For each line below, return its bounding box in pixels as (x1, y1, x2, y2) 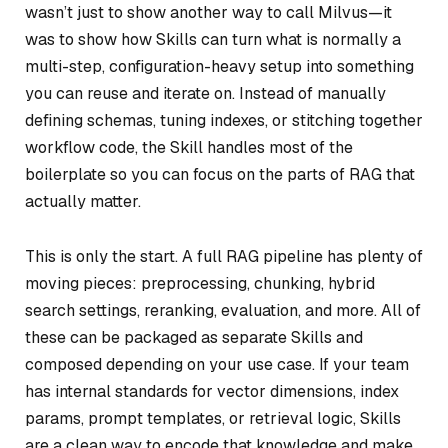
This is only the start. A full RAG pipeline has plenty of (25, 246, 423, 268)
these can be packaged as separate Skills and (25, 327, 363, 349)
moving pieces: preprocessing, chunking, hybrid (25, 273, 375, 295)
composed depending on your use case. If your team (25, 354, 409, 376)
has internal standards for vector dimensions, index (25, 381, 399, 403)
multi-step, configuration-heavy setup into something (25, 55, 414, 77)
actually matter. (25, 190, 141, 212)
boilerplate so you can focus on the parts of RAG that (25, 163, 415, 185)
